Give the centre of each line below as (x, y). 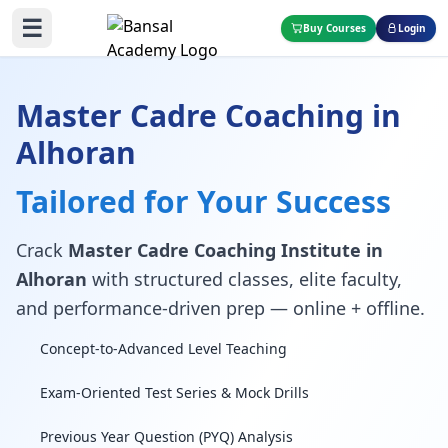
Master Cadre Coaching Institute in (225, 250)
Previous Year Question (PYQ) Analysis (166, 436)
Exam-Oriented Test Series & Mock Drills (174, 392)
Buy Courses (334, 27)
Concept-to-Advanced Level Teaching (163, 348)
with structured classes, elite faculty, (244, 279)
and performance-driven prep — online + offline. (220, 308)
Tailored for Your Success (203, 201)
